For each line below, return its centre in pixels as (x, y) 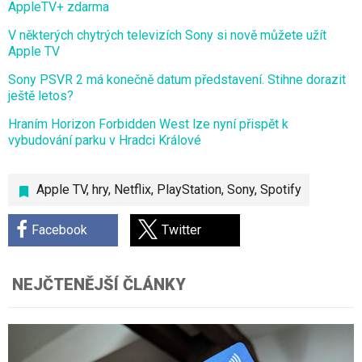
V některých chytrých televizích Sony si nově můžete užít (167, 36)
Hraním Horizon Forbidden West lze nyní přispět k (148, 124)
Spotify (281, 190)
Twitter (181, 230)
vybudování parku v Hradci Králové (105, 141)
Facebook (59, 230)
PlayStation (189, 190)
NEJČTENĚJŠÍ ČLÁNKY (99, 285)
